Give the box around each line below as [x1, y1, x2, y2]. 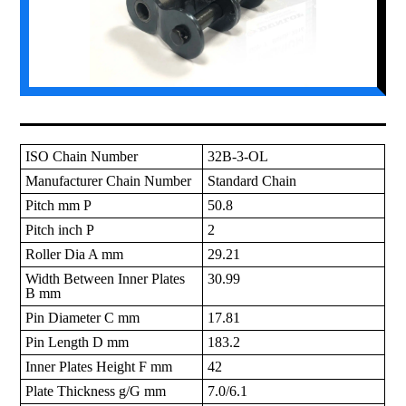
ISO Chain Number [25, 149, 139, 165]
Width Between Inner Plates [25, 271, 186, 287]
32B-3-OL [208, 149, 269, 165]
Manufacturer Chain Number [25, 173, 192, 189]
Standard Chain [208, 173, 297, 189]
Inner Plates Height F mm [25, 359, 173, 375]
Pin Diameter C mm [25, 310, 140, 326]
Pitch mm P [25, 198, 92, 214]
